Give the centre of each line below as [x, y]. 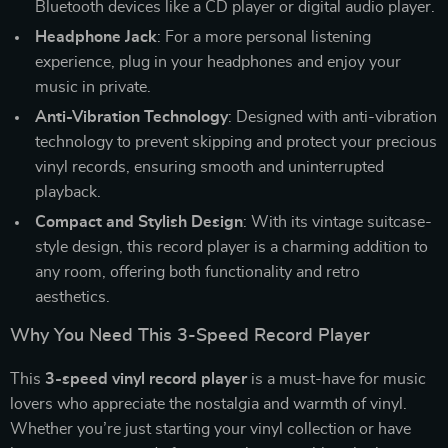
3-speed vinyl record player [146, 378]
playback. [68, 191]
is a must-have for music [336, 378]
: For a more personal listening [264, 36]
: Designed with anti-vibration [332, 116]
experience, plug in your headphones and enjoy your [218, 61]
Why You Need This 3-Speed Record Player [190, 335]
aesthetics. [72, 296]
